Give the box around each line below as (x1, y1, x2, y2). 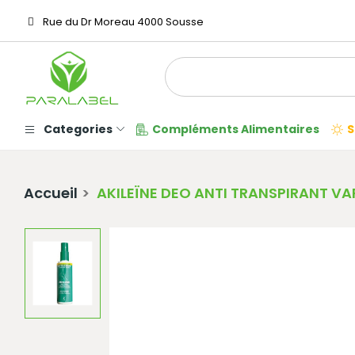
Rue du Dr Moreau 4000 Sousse (40, 14, 204, 29)
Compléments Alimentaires (152, 121, 319, 138)
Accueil (24, 183, 78, 204)
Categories (44, 121, 113, 138)
